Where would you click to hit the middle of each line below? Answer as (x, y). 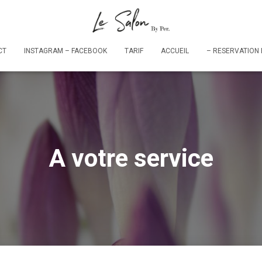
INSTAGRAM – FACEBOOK (65, 51)
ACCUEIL (175, 51)
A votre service (131, 158)
